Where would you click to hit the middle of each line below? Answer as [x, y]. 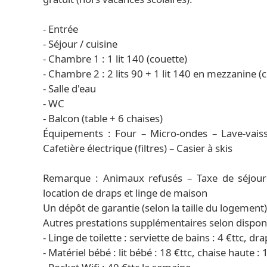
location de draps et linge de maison [125, 193]
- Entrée [60, 29]
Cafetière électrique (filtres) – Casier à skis [138, 148]
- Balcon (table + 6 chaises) [103, 118]
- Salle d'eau [69, 89]
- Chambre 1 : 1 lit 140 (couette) [115, 59]
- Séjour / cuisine [80, 44]
